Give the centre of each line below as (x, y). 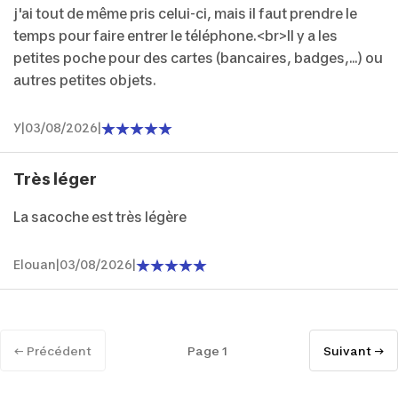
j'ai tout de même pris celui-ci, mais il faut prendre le (185, 14)
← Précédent (53, 350)
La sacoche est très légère (100, 218)
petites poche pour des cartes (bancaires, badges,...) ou (198, 59)
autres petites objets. (85, 81)
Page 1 (207, 350)
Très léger (55, 179)
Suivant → (354, 350)
